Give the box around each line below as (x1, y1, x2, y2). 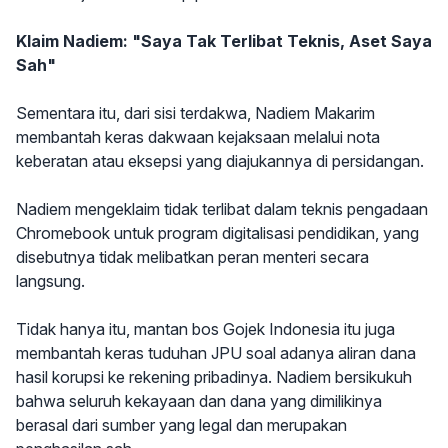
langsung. (16, 271, 85, 291)
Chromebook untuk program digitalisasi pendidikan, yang (16, 223, 419, 243)
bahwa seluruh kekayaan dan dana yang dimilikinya (16, 391, 382, 411)
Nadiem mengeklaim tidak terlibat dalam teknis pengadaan (16, 199, 428, 219)
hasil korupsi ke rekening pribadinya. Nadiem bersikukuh (16, 367, 412, 387)
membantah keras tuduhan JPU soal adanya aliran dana (16, 343, 416, 363)
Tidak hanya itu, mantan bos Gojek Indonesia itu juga (16, 319, 395, 339)
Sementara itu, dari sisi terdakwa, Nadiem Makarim (16, 103, 375, 123)
